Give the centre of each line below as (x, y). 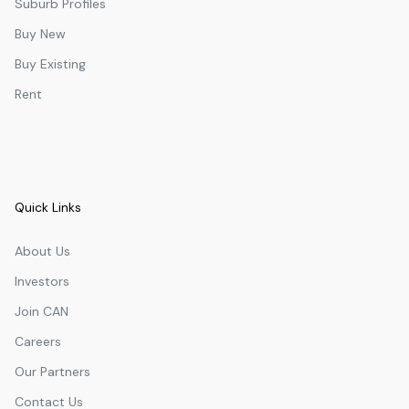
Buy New (40, 33)
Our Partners (52, 371)
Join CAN (42, 311)
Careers (38, 341)
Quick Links (48, 207)
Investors (42, 281)
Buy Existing (50, 63)
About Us (42, 251)
